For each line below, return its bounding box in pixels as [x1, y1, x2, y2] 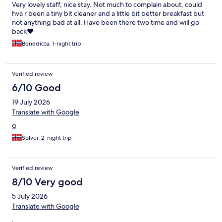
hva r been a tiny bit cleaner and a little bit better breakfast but [12, 9, 204, 18]
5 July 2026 [12, 192, 48, 201]
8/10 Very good [12, 176, 83, 188]
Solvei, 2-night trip [22, 134, 72, 142]
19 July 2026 [12, 98, 50, 107]
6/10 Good [12, 82, 61, 94]
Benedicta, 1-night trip [22, 40, 81, 48]
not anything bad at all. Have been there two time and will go [12, 18, 199, 27]
